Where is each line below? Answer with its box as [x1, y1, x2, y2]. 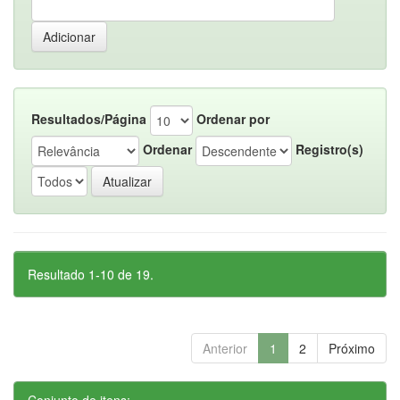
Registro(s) [296, 139, 363, 158]
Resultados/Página [31, 109, 146, 128]
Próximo [329, 339, 375, 357]
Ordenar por [196, 109, 270, 128]
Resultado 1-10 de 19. [28, 265, 154, 283]
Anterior [203, 339, 247, 357]
